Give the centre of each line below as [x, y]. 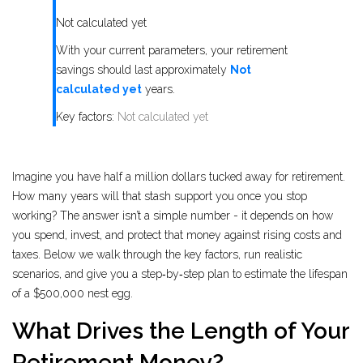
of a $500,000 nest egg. [73, 294]
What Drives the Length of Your [181, 331]
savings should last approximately [143, 70]
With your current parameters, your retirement [172, 51]
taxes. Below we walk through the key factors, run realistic [157, 255]
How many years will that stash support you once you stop [160, 196]
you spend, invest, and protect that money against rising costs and [177, 235]
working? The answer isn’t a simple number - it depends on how [173, 216]
